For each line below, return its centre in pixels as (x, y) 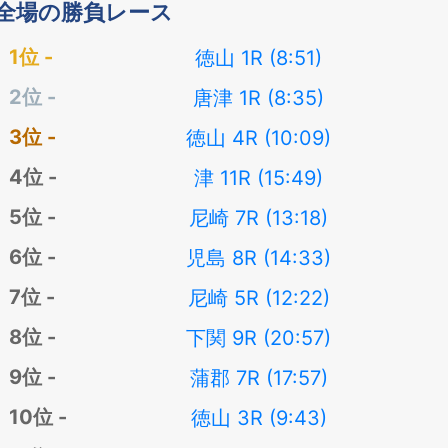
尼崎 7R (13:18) (259, 218)
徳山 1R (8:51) (259, 58)
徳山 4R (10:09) (259, 138)
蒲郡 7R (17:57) (258, 378)
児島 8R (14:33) (259, 258)
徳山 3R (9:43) (258, 418)
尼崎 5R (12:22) (258, 298)
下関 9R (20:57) (259, 338)
